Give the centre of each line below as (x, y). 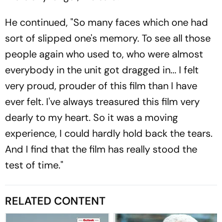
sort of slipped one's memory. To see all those (108, 38)
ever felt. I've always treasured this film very (102, 101)
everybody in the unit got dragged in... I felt (102, 70)
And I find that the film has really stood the (101, 149)
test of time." (34, 165)
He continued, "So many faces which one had (107, 22)
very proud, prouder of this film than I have (101, 85)
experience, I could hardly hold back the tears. (109, 133)
